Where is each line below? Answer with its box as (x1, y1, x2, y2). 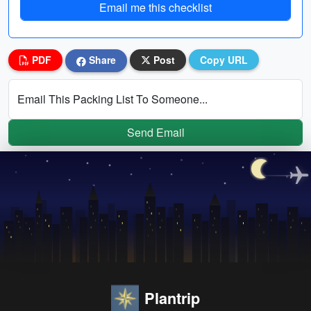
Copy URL (200, 53, 248, 67)
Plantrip (144, 287, 200, 309)
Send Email (126, 124, 185, 140)
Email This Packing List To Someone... (17, 90, 208, 107)
